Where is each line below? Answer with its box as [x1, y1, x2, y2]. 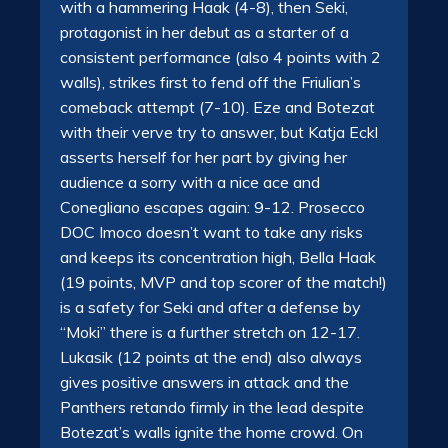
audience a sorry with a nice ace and [60, 171, 320, 192]
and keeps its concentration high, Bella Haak [60, 246, 376, 267]
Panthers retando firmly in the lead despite [60, 396, 364, 417]
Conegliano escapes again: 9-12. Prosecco [60, 196, 365, 217]
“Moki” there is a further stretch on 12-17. [60, 321, 360, 342]
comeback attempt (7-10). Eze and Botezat [60, 96, 375, 117]
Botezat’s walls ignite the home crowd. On [60, 421, 363, 442]
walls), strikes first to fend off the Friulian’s [60, 71, 361, 92]
